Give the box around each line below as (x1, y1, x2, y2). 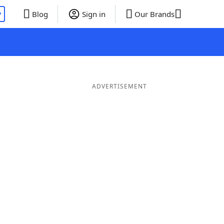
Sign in (81, 9, 105, 19)
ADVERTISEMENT (91, 82, 147, 90)
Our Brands (134, 9, 174, 19)
